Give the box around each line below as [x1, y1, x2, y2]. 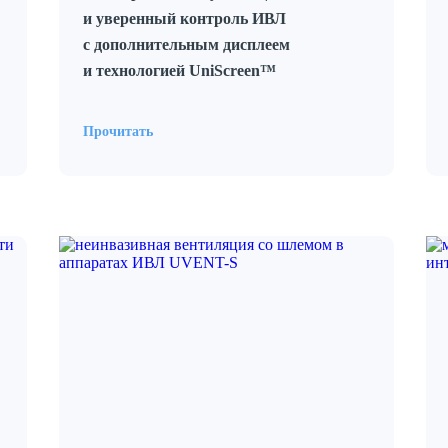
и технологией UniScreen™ [83, 62, 276, 79]
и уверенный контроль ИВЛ [83, 10, 286, 27]
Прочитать [83, 124, 153, 139]
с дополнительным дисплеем [83, 36, 290, 53]
